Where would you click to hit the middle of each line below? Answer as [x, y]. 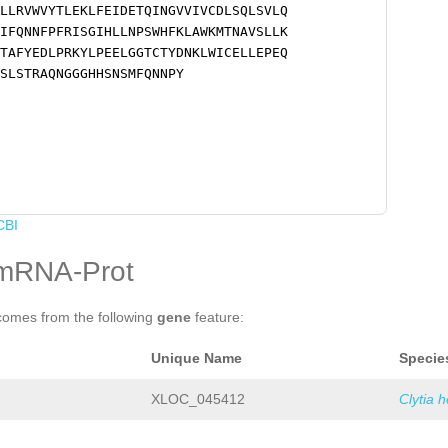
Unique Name [196, 358]
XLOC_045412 [198, 399]
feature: [217, 317]
